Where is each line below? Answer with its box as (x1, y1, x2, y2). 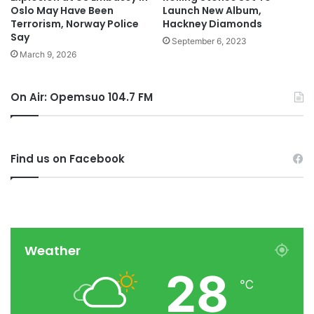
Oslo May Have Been (11, 3, 114, 18)
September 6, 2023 (172, 35, 247, 46)
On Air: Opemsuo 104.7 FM (11, 89, 153, 104)
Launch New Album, (163, 3, 261, 18)
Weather (25, 241, 81, 259)
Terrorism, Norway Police (11, 16, 139, 31)
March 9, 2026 (20, 48, 76, 60)
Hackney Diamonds (163, 16, 262, 31)
